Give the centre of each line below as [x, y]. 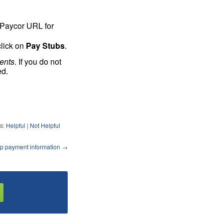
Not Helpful [45, 125]
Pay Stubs [45, 46]
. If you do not [38, 61]
